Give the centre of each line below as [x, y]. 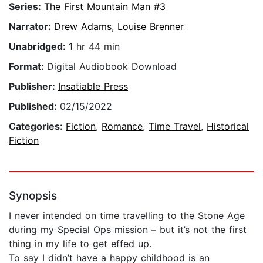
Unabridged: [39, 47]
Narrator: [31, 27]
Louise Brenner [151, 27]
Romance [122, 127]
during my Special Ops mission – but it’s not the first [128, 230]
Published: [34, 107]
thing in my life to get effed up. [80, 244]
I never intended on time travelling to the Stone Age [127, 216]
